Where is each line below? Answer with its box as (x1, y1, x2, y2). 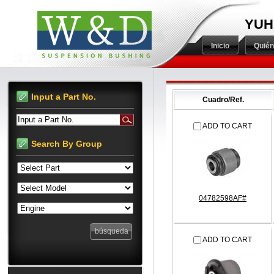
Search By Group (31, 139, 102, 149)
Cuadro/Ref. (202, 95, 244, 104)
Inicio (211, 42, 229, 50)
